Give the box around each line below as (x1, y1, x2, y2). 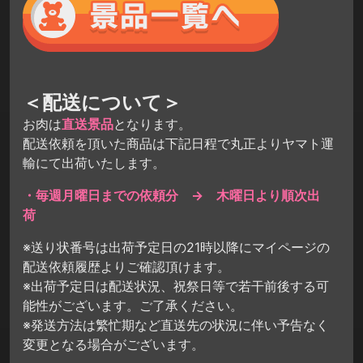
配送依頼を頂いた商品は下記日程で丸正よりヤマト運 (23, 135, 334, 152)
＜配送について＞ (23, 91, 181, 115)
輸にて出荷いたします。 (23, 155, 165, 172)
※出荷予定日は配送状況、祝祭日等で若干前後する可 (23, 278, 329, 295)
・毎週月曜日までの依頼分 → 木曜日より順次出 (23, 187, 320, 204)
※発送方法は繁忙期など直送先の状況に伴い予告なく (23, 317, 329, 334)
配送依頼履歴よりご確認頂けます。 (23, 258, 230, 275)
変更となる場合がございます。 (23, 336, 204, 353)
